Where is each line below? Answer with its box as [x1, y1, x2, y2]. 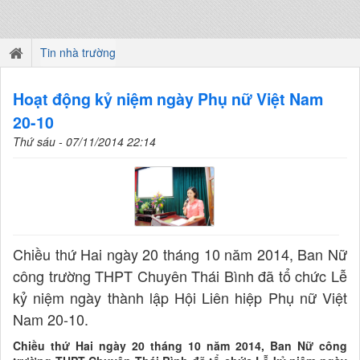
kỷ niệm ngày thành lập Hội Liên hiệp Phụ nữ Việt [13, 287, 347, 309]
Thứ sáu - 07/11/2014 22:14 [13, 133, 156, 149]
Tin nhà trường [40, 44, 116, 60]
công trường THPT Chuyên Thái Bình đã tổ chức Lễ [13, 265, 347, 287]
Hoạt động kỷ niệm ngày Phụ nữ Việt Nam [13, 88, 323, 110]
